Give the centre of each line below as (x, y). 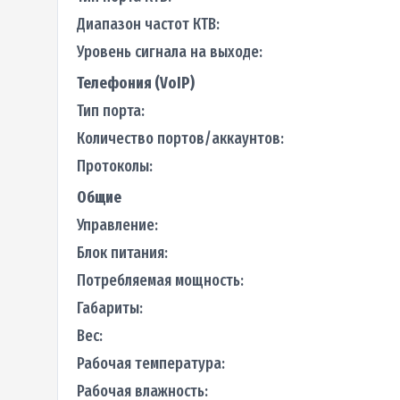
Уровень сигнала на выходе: (169, 51)
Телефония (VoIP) (135, 83)
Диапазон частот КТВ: (148, 24)
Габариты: (109, 308)
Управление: (117, 225)
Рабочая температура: (150, 363)
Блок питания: (122, 252)
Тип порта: (110, 110)
